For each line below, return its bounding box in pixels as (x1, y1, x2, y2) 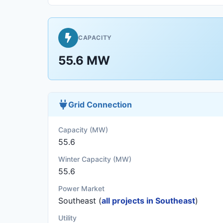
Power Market (58, 184, 105, 193)
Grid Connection (68, 100, 132, 110)
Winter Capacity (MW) (58, 155, 131, 163)
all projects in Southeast (102, 196, 195, 206)
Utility (58, 214, 77, 222)
